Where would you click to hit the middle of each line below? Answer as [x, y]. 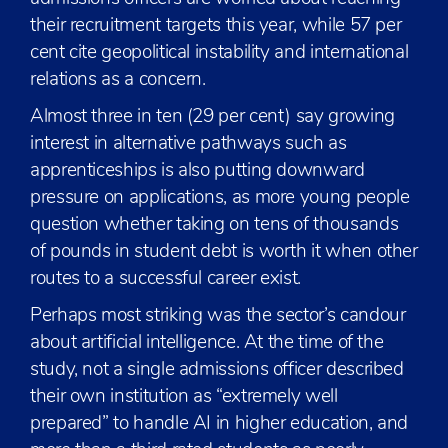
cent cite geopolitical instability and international [219, 53]
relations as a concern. [118, 80]
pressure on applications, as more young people [220, 198]
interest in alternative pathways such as [188, 144]
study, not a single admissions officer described [217, 370]
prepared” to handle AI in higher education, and [219, 424]
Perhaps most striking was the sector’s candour [218, 316]
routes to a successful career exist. [166, 279]
